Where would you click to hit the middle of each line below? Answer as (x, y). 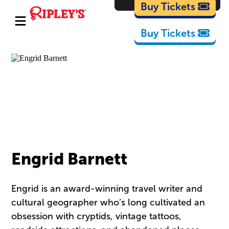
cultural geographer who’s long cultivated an (108, 203)
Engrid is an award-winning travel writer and (107, 189)
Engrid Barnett (70, 159)
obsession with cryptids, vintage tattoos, (97, 216)
